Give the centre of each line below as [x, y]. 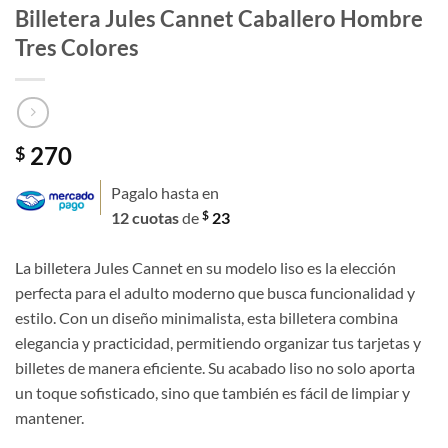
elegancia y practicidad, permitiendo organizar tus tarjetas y [218, 343]
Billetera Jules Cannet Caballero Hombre [219, 18]
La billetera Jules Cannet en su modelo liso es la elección [205, 268]
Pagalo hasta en [165, 193]
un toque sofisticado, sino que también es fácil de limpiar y [212, 393]
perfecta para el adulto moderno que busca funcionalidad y [215, 293]
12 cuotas [146, 218]
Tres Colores [77, 47]
